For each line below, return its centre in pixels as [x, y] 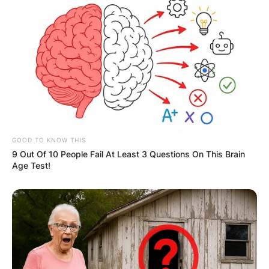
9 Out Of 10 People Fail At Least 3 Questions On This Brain [128, 154]
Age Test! [31, 165]
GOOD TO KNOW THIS [49, 140]
